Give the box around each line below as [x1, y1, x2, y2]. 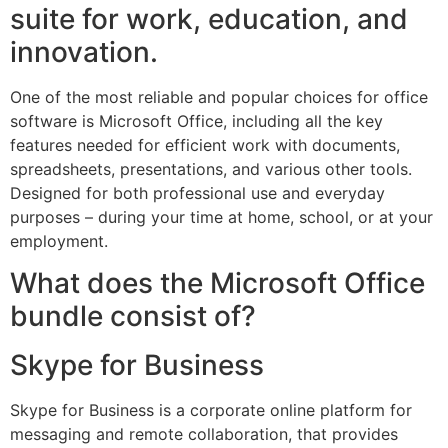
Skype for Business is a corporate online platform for [10, 400, 412, 421]
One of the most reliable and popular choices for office [10, 86, 428, 107]
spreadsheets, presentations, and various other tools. [10, 158, 412, 179]
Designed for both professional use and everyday [10, 182, 385, 203]
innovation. [10, 34, 158, 69]
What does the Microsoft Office [10, 266, 425, 301]
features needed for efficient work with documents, [10, 134, 400, 155]
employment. [10, 230, 108, 251]
